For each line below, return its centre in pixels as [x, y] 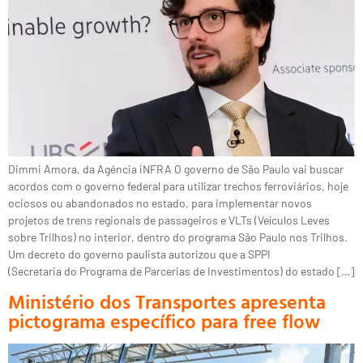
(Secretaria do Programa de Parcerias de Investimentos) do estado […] [181, 271]
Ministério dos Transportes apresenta [167, 301]
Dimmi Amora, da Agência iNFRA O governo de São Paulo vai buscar [176, 169]
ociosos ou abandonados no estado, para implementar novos [160, 203]
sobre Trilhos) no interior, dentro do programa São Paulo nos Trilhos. [178, 237]
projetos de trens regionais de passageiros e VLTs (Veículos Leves [169, 220]
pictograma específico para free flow [164, 320]
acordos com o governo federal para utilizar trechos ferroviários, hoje [178, 186]
